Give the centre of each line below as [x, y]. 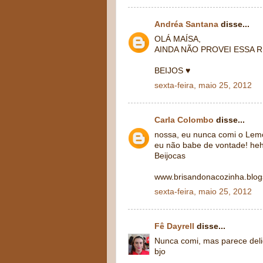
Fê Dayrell [174, 226]
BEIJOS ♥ [172, 70]
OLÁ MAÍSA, [178, 39]
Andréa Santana [186, 24]
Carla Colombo [184, 120]
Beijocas [170, 156]
